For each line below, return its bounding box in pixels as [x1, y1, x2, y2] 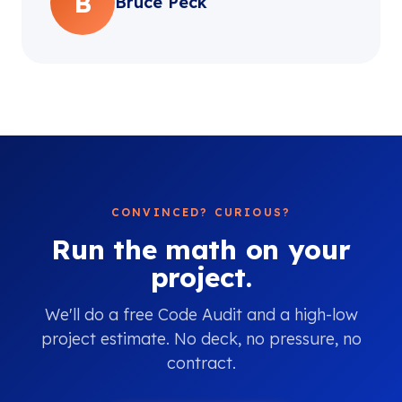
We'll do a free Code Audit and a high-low [44, 304, 358, 325]
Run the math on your [51, 232, 351, 267]
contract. [166, 353, 236, 373]
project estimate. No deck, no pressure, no [40, 328, 362, 349]
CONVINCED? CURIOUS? [110, 205, 292, 219]
